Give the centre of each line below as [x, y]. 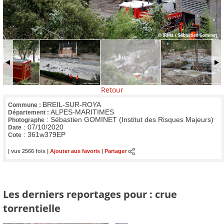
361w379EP [46, 134]
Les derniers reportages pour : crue [90, 194]
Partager [115, 151]
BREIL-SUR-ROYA [72, 104]
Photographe [26, 120]
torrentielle [32, 208]
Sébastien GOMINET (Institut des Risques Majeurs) [132, 119]
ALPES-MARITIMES [82, 112]
